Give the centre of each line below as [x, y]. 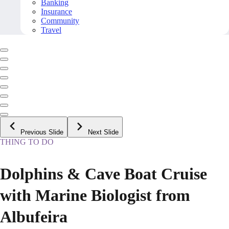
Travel [51, 30]
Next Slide [103, 132]
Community [60, 21]
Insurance [56, 12]
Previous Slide [42, 132]
